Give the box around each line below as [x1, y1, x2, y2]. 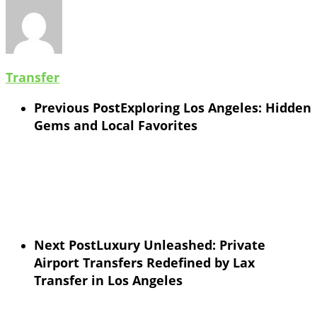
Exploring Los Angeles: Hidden [120, 98, 311, 116]
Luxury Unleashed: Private [96, 236, 265, 253]
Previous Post [34, 98, 120, 116]
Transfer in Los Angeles [34, 271, 183, 289]
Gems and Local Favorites [34, 116, 197, 134]
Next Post [34, 236, 96, 253]
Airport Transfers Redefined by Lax [34, 253, 255, 271]
